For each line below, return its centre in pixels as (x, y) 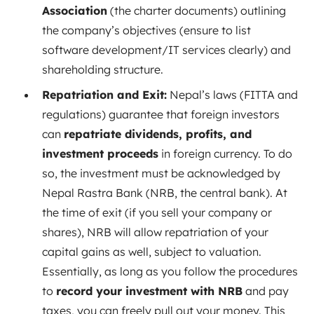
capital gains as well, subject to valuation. (152, 251)
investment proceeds (100, 153)
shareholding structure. (103, 69)
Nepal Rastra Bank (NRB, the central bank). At (165, 192)
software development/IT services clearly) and (166, 49)
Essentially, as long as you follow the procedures (170, 271)
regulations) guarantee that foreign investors (161, 114)
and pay (266, 291)
